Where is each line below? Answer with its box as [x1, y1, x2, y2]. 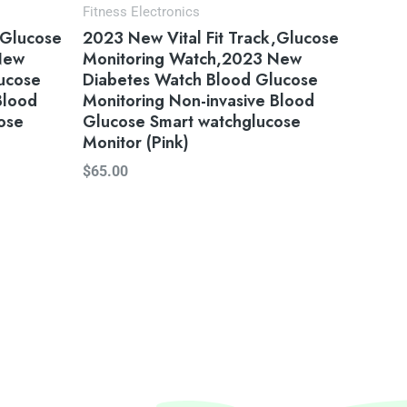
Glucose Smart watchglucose [83, 109, 301, 134]
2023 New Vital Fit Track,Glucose [83, 25, 339, 50]
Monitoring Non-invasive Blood [83, 88, 314, 113]
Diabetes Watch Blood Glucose [83, 67, 318, 92]
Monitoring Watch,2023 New [83, 46, 302, 71]
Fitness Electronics [83, 4, 200, 21]
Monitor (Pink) [83, 130, 189, 154]
